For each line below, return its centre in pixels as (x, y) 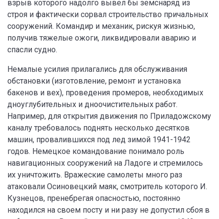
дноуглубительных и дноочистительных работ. (92, 104)
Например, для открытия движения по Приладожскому (109, 116)
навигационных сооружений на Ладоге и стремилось (105, 163)
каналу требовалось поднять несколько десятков (99, 128)
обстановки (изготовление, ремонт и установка (94, 81)
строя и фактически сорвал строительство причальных (108, 14)
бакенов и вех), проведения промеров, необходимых (105, 93)
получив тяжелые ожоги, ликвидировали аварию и (102, 38)
